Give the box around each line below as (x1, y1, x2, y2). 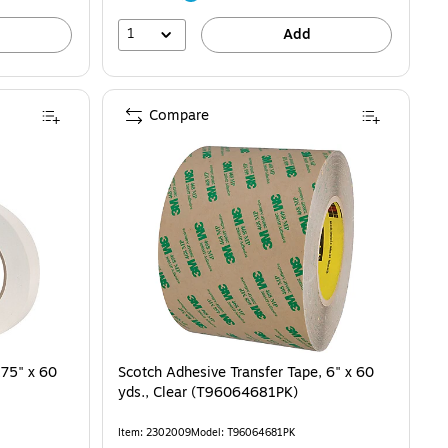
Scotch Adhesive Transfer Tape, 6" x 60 (118, 361, 374, 383)
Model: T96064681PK (191, 424, 295, 440)
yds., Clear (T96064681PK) (118, 381, 298, 403)
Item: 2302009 (118, 424, 191, 440)
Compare (149, 104, 209, 126)
